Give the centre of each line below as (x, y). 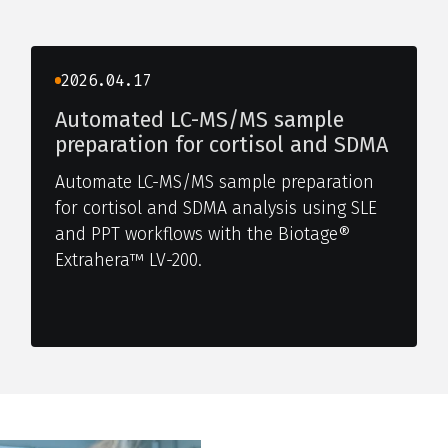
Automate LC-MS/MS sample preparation (214, 182)
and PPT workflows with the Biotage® (202, 234)
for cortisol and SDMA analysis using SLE (215, 208)
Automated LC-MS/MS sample (199, 119)
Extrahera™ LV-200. (128, 260)
